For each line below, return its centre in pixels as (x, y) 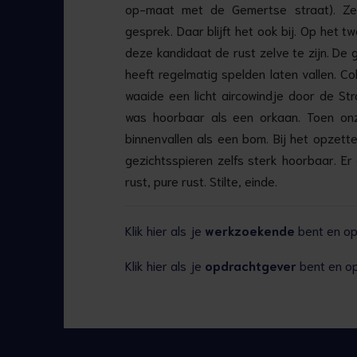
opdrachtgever (251, 265)
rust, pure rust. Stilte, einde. (201, 181)
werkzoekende (250, 229)
